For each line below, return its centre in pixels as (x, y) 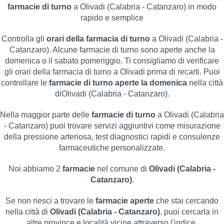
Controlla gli (24, 38)
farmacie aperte (126, 200)
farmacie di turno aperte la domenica (118, 82)
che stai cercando (187, 200)
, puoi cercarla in (189, 211)
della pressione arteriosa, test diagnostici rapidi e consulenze (112, 136)
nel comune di (123, 168)
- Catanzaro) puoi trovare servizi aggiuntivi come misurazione (112, 125)
